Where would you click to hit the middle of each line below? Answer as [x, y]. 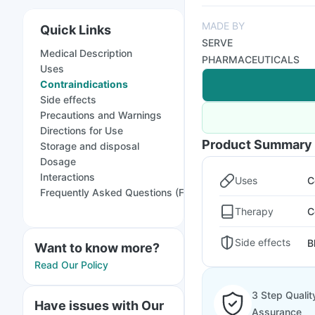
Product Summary [257, 144]
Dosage [58, 161]
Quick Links [76, 30]
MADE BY [223, 26]
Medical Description [86, 53]
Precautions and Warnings [101, 115]
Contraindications [84, 84]
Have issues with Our [99, 306]
